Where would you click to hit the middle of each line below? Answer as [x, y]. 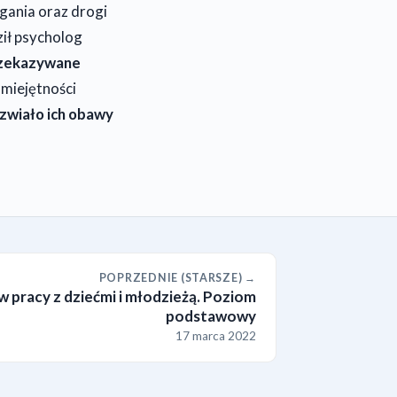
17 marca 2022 [216, 336]
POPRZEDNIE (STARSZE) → [177, 278]
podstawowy [211, 316]
